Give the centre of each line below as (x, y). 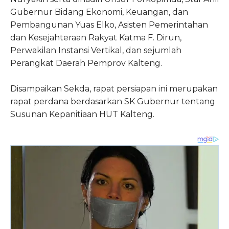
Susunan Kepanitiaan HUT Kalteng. (82, 114)
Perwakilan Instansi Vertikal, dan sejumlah (96, 51)
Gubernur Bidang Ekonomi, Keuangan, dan (99, 12)
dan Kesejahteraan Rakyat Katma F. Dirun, (96, 38)
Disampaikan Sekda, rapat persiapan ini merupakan (114, 89)
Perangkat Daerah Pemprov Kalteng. (86, 63)
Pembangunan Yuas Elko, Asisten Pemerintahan (109, 25)
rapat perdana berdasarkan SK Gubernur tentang (113, 102)
